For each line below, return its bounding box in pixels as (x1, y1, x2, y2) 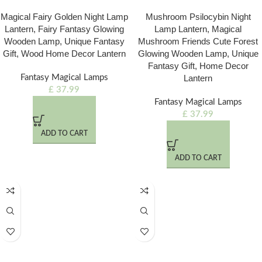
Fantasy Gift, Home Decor (147, 61, 249, 71)
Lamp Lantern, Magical (154, 24, 242, 34)
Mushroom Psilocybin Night (145, 12, 251, 22)
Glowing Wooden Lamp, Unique (137, 49, 258, 58)
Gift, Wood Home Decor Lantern (2, 49, 126, 58)
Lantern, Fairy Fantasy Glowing (4, 24, 124, 34)
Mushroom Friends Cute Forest (138, 36, 258, 46)
